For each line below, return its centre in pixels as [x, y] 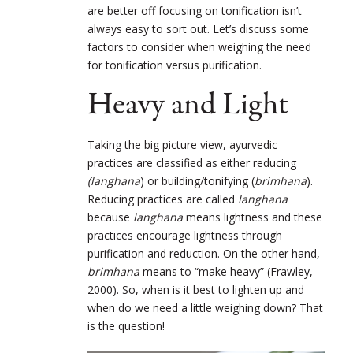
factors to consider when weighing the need [199, 46]
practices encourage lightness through [185, 235]
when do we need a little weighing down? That [205, 307]
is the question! [126, 325]
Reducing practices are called [163, 199]
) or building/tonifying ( [197, 180]
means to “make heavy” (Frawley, [226, 271]
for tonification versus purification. [175, 65]
